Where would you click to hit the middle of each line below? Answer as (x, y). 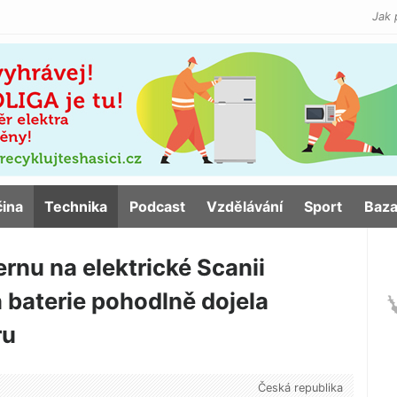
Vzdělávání (244, 206)
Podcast (157, 206)
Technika (76, 206)
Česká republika (300, 388)
